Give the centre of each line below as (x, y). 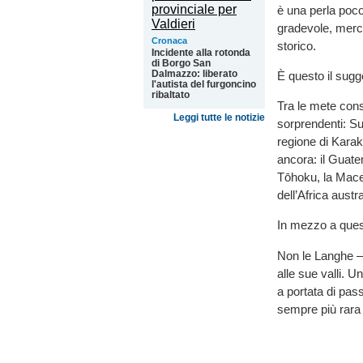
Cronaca (169, 41)
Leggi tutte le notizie (219, 117)
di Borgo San (181, 63)
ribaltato (171, 95)
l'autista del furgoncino (204, 84)
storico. (297, 45)
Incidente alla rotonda (201, 53)
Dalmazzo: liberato (194, 74)
